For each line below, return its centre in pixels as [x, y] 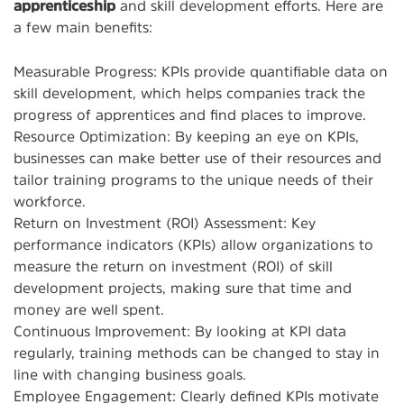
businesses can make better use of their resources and [197, 157]
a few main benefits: [83, 27]
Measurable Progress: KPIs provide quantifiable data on [201, 71]
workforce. [50, 201]
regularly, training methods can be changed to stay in [197, 352]
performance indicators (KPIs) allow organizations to [193, 244]
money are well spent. [89, 309]
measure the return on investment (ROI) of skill [173, 266]
